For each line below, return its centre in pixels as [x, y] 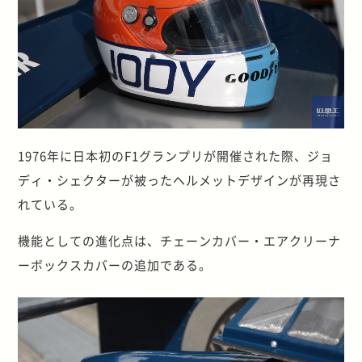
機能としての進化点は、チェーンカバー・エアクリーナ [180, 240]
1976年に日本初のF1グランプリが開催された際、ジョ [176, 155]
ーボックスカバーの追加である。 [115, 264]
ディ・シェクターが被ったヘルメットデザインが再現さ [180, 179]
